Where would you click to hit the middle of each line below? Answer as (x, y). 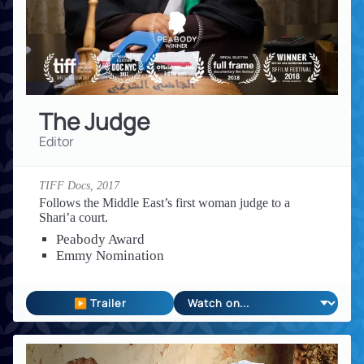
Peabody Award (100, 240)
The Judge (94, 121)
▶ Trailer (100, 303)
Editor (56, 141)
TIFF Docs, (68, 185)
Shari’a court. (74, 218)
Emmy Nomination (110, 256)
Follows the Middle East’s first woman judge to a (165, 203)
